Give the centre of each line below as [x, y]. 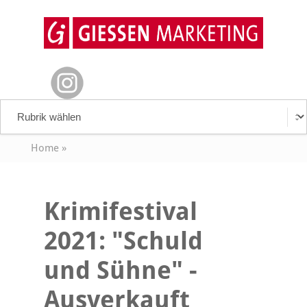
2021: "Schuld [123, 241]
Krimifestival [121, 211]
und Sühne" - [121, 270]
